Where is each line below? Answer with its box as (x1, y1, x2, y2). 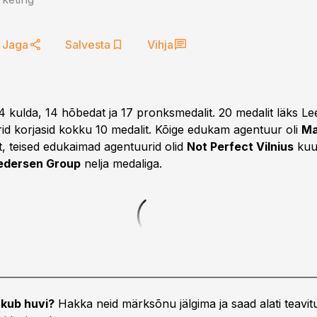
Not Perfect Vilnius (187, 139, 294, 154)
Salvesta (65, 38, 110, 52)
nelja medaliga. (81, 156, 162, 171)
